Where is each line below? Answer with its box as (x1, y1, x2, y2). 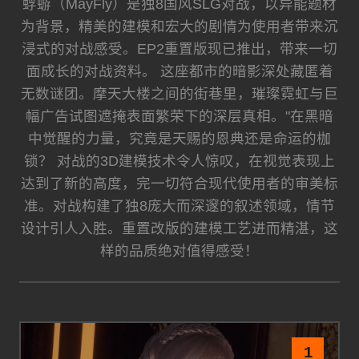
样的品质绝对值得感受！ (100, 242, 259, 259)
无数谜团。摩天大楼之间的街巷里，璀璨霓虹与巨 (21, 85, 338, 102)
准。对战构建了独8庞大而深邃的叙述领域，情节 (24, 197, 335, 214)
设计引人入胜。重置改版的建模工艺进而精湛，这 (21, 220, 338, 236)
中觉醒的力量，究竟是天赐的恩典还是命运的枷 (28, 130, 331, 147)
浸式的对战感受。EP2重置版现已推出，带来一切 (22, 40, 337, 57)
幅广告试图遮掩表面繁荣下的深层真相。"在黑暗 (26, 107, 333, 124)
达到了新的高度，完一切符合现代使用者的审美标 (21, 175, 338, 192)
